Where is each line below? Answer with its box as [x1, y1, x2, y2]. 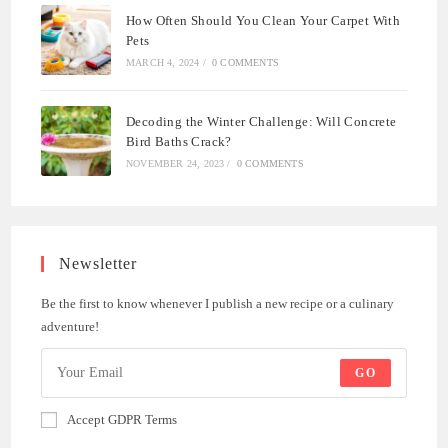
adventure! [41, 319, 100, 335]
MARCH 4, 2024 [126, 57, 200, 69]
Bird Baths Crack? [126, 134, 232, 150]
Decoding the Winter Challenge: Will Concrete [126, 114, 397, 130]
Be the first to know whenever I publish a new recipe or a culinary [41, 296, 395, 312]
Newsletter [59, 255, 138, 273]
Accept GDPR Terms [67, 412, 178, 428]
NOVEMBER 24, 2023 [126, 158, 225, 170]
